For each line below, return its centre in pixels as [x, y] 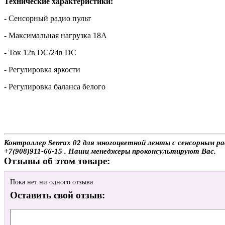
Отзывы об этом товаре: [57, 161]
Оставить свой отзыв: [58, 195]
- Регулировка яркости [42, 69]
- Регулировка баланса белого [55, 86]
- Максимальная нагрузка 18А [55, 35]
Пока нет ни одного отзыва [51, 182]
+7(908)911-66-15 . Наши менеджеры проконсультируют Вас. [110, 151]
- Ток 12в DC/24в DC [40, 52]
